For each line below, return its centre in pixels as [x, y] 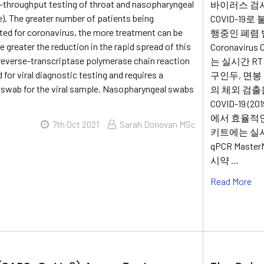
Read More [231, 181]
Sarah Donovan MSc [158, 124]
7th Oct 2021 [76, 124]
